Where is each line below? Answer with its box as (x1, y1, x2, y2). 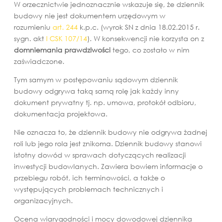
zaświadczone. (14, 56, 64, 66)
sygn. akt (14, 33, 46, 43)
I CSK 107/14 (46, 33, 87, 43)
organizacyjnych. (14, 195, 73, 205)
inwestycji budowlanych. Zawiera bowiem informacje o (14, 161, 203, 171)
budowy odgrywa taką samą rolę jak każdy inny (14, 86, 179, 96)
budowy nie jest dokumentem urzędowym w (14, 10, 166, 20)
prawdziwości (64, 45, 111, 55)
